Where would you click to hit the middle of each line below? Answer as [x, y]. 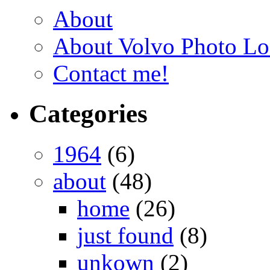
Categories [88, 114]
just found [125, 236]
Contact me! [111, 74]
